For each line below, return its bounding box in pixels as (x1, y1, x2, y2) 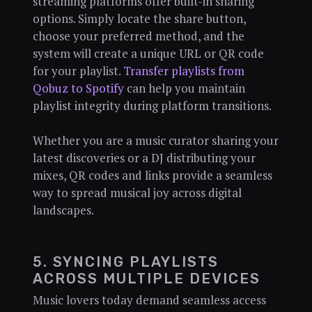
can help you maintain (123, 80, 245, 97)
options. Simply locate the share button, (32, 10, 246, 27)
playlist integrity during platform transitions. (32, 97, 272, 114)
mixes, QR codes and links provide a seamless (32, 167, 272, 184)
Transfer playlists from (123, 63, 244, 79)
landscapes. (32, 202, 94, 219)
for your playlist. (32, 63, 123, 79)
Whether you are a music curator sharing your (32, 132, 279, 149)
